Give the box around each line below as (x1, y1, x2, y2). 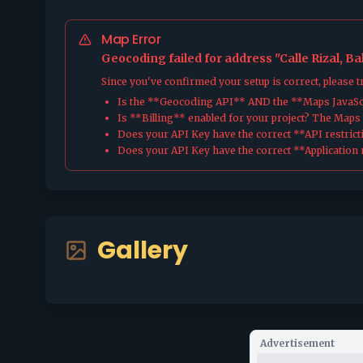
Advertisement (260, 337, 335, 349)
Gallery (97, 233, 188, 267)
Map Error (101, 30, 161, 49)
